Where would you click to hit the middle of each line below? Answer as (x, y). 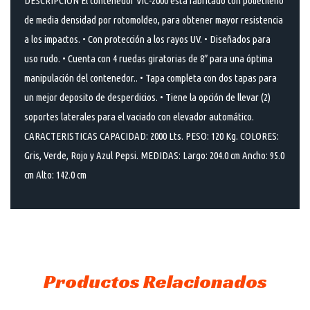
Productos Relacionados (155, 281)
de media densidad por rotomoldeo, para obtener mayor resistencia (154, 20)
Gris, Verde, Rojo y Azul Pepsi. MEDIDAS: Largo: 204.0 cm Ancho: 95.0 (154, 156)
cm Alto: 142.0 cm (55, 175)
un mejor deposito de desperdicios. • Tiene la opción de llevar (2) (147, 98)
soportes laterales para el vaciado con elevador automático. (139, 117)
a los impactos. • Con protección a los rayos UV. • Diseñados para (147, 39)
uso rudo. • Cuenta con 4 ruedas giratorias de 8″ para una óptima (148, 59)
